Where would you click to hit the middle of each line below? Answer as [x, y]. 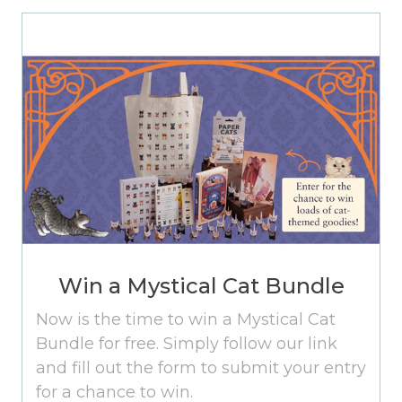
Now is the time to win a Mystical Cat [186, 319]
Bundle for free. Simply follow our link [187, 343]
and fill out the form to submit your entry [201, 367]
